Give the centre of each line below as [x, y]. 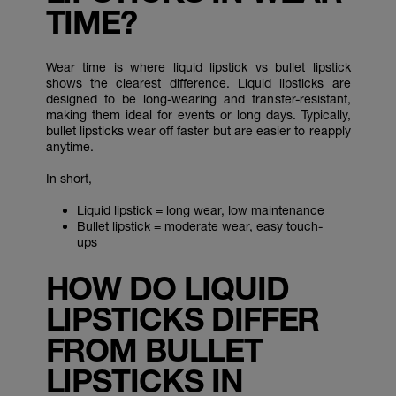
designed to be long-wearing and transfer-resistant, [198, 99]
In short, [69, 178]
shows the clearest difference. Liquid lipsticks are [198, 83]
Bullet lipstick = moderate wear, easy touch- [199, 226]
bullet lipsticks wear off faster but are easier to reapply [198, 130]
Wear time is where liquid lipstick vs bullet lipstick [198, 67]
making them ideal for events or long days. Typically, [198, 114]
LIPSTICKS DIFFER [183, 319]
